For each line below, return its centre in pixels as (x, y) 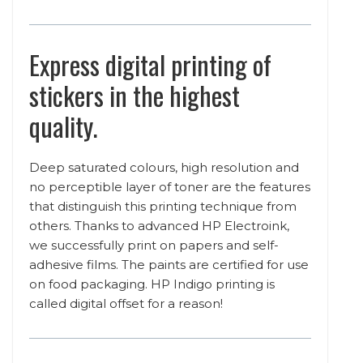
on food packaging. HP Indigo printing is (152, 284)
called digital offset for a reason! (126, 303)
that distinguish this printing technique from (163, 206)
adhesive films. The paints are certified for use (169, 264)
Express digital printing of (150, 64)
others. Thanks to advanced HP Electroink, (159, 225)
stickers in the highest (135, 95)
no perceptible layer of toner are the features (170, 186)
